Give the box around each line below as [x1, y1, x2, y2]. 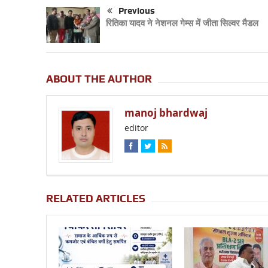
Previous [118, 5, 155, 17]
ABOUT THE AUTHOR [45, 72, 152, 86]
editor [124, 122, 148, 134]
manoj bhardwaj [124, 106, 208, 120]
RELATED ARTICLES [45, 191, 145, 205]
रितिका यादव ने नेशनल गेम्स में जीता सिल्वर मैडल [105, 17, 258, 30]
